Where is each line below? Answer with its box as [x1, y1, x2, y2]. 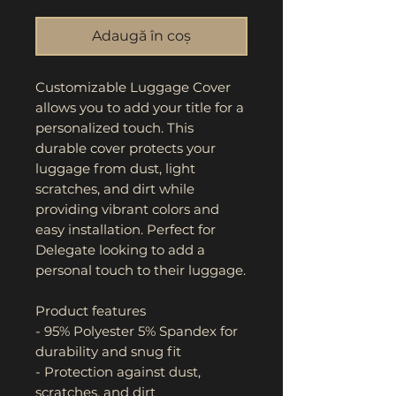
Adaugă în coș [92, 27, 191, 44]
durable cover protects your [35, 139, 216, 156]
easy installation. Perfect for [35, 220, 216, 238]
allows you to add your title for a [35, 98, 244, 116]
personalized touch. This [35, 118, 194, 136]
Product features [35, 301, 146, 319]
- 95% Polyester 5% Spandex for [35, 322, 238, 339]
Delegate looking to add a [35, 240, 205, 258]
